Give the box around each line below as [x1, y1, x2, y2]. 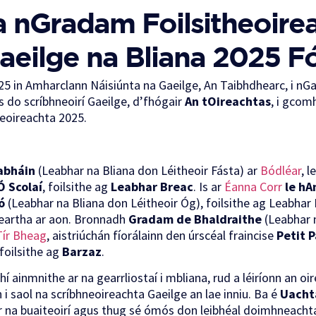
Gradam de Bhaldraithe [128, 210, 262, 227]
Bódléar [260, 162, 301, 178]
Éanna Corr [224, 178, 282, 195]
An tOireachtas [185, 93, 271, 109]
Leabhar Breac [111, 178, 193, 195]
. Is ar [193, 178, 224, 195]
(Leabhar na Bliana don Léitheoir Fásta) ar [35, 162, 260, 178]
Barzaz [62, 243, 102, 260]
